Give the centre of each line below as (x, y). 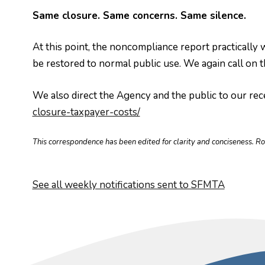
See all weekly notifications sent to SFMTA (128, 185)
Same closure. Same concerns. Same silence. (139, 15)
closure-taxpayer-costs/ (86, 112)
